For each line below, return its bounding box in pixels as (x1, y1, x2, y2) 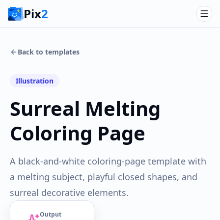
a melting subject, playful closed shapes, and (10, 171, 197, 183)
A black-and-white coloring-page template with (10, 155, 206, 167)
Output (40, 210, 61, 219)
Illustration (16, 76, 54, 85)
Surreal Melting (10, 95, 161, 122)
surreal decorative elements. (10, 187, 129, 198)
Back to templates (18, 47, 80, 56)
